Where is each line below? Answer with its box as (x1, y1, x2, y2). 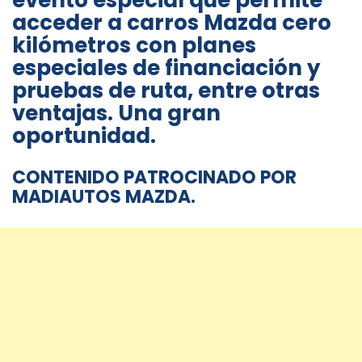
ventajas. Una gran (12, 99, 221, 128)
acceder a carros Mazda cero (12, 8, 331, 38)
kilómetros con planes (12, 31, 256, 61)
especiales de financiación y (12, 53, 320, 83)
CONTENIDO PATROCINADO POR (12, 165, 297, 191)
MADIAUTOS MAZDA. (12, 184, 196, 210)
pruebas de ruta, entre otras (12, 76, 320, 106)
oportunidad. (12, 121, 156, 151)
